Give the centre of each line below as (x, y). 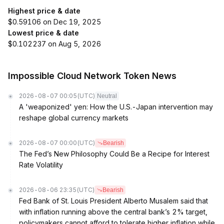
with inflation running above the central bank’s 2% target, (113, 212)
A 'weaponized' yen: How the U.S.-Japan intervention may (116, 107)
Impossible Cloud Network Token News (92, 76)
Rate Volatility (41, 165)
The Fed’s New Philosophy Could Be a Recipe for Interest (114, 154)
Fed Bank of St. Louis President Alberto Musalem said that (113, 201)
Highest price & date (44, 11)
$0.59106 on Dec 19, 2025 (54, 22)
